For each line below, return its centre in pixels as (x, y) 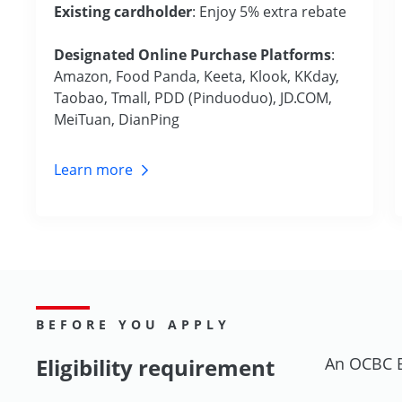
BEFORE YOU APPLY (133, 324)
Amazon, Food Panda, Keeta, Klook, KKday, (197, 76)
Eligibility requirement (155, 367)
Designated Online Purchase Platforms (192, 54)
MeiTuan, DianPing (117, 119)
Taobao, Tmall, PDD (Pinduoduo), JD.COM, (193, 97)
